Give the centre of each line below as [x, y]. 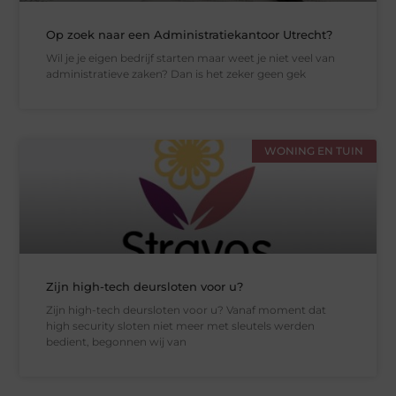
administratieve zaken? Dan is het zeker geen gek [176, 73]
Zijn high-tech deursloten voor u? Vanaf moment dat [187, 309]
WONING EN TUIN [314, 150]
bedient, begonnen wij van [117, 341]
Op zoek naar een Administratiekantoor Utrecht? [190, 34]
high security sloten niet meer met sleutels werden [181, 325]
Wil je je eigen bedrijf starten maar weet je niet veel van [191, 57]
